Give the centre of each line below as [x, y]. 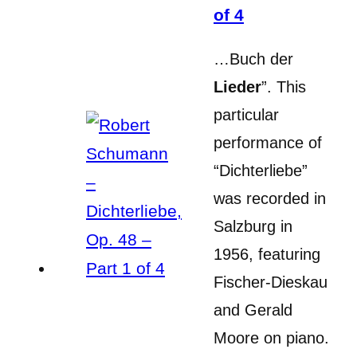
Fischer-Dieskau [271, 282]
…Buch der [253, 59]
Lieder [237, 86]
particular [246, 114]
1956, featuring [267, 254]
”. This [284, 86]
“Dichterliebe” [261, 170]
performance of [268, 142]
